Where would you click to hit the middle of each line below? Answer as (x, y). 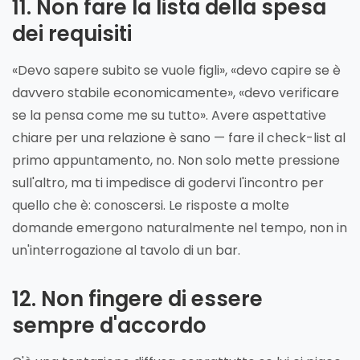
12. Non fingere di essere (137, 299)
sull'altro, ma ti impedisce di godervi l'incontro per (168, 182)
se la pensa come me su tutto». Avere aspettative (169, 115)
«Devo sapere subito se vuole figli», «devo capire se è (176, 70)
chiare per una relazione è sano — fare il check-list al (179, 137)
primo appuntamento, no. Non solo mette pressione (176, 160)
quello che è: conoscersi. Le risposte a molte (151, 205)
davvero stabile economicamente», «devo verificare (176, 92)
